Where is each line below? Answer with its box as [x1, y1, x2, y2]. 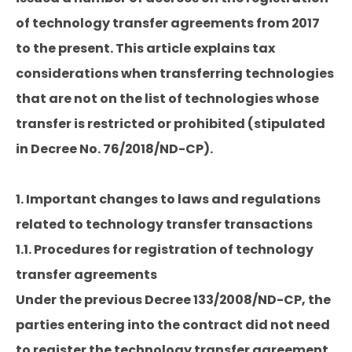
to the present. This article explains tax [16, 39, 275, 57]
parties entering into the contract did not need [16, 316, 330, 334]
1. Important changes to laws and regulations [16, 190, 321, 208]
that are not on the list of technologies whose [16, 90, 319, 108]
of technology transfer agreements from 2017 [16, 14, 320, 32]
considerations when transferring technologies [16, 64, 334, 82]
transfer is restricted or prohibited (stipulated [16, 115, 325, 133]
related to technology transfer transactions [16, 215, 313, 233]
